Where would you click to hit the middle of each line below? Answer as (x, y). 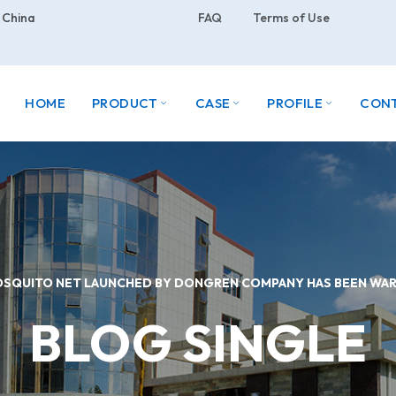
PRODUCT (125, 103)
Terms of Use (291, 18)
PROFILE (295, 103)
